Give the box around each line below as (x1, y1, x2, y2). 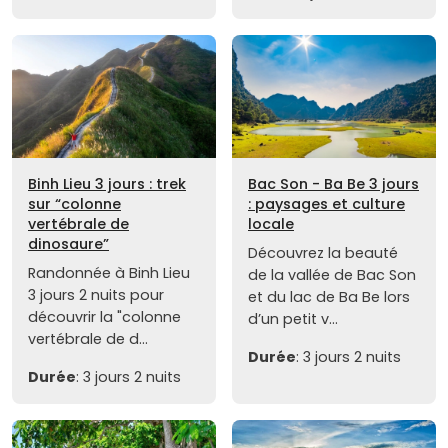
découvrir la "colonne (28, 306, 181, 327)
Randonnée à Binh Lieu (28, 262, 190, 283)
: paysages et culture (248, 193, 405, 214)
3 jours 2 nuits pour (28, 284, 164, 305)
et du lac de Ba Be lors (248, 286, 410, 307)
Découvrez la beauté (248, 242, 398, 263)
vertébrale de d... (28, 328, 148, 349)
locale (248, 213, 294, 234)
